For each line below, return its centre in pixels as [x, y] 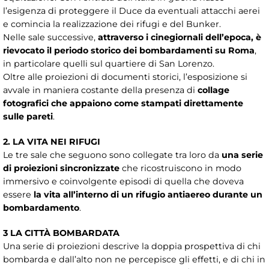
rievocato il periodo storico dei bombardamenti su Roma [129, 51]
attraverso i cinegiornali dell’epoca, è [180, 38]
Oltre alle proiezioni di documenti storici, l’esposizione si [125, 77]
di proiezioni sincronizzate [61, 168]
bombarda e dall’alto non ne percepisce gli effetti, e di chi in [134, 260]
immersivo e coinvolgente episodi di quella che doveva [123, 182]
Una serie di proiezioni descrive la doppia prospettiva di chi [132, 246]
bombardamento [41, 208]
